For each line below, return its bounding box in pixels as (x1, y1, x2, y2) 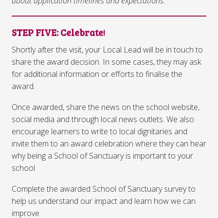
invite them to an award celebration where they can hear (12, 138, 206, 149)
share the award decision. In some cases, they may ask (12, 56, 201, 67)
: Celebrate (56, 26, 103, 38)
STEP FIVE (12, 26, 56, 38)
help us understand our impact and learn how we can (12, 196, 196, 206)
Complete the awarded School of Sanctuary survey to (12, 183, 196, 194)
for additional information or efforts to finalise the (12, 69, 182, 79)
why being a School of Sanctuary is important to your (12, 150, 193, 161)
